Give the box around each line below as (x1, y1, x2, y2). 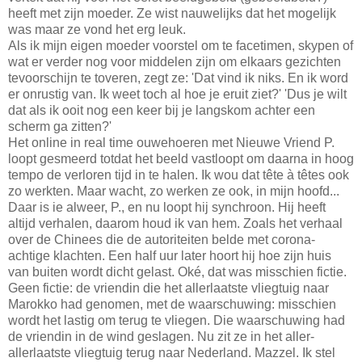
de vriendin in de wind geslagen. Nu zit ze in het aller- (8, 329, 314, 343)
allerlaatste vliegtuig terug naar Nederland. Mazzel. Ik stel (8, 345, 335, 360)
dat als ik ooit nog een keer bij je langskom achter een (8, 103, 315, 117)
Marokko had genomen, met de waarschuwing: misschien (8, 297, 336, 311)
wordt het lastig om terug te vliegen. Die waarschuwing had (8, 313, 345, 327)
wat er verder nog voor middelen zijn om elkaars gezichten (8, 54, 341, 69)
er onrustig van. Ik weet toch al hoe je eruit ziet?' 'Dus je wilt (8, 86, 347, 101)
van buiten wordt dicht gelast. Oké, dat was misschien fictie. (8, 264, 347, 279)
